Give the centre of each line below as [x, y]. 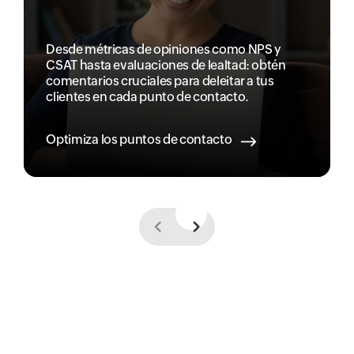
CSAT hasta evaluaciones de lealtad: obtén [166, 66]
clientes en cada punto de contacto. [147, 97]
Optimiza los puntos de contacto [139, 140]
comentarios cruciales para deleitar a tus [160, 81]
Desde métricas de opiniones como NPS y [164, 50]
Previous [159, 227]
